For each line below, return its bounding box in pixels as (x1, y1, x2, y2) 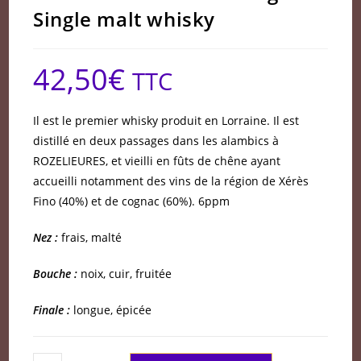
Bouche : (33, 266, 78, 281)
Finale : (33, 302, 71, 317)
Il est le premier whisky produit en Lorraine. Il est (33, 113, 300, 128)
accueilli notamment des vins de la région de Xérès (33, 173, 309, 189)
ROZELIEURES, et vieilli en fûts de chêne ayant (33, 153, 281, 168)
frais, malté (61, 230, 122, 245)
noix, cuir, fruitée (77, 266, 172, 281)
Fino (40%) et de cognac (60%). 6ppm (33, 193, 230, 209)
